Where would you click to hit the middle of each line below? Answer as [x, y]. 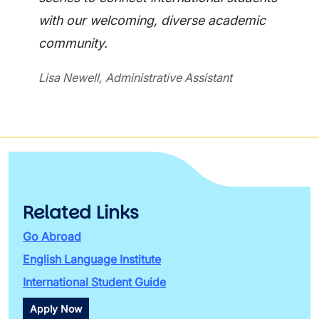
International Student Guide [94, 282]
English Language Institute [92, 259]
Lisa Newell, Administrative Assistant [135, 78]
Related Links [81, 213]
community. [73, 43]
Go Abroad [52, 236]
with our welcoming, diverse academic [152, 20]
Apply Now [56, 309]
